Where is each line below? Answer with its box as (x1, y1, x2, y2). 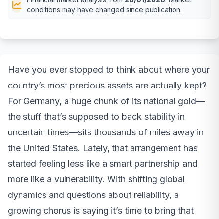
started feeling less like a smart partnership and (8, 158, 197, 169)
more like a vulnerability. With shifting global (8, 174, 185, 185)
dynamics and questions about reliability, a (8, 190, 179, 200)
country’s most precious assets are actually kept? (8, 80, 207, 91)
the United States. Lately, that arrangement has (8, 143, 197, 153)
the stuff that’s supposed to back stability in (8, 111, 185, 122)
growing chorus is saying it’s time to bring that (8, 205, 194, 216)
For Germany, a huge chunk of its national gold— (8, 96, 205, 107)
